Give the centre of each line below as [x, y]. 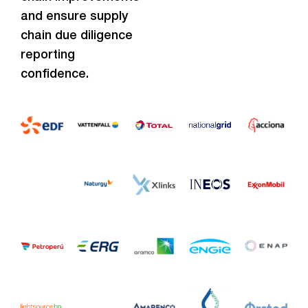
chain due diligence [77, 36]
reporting [48, 55]
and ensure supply [74, 16]
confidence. [55, 74]
